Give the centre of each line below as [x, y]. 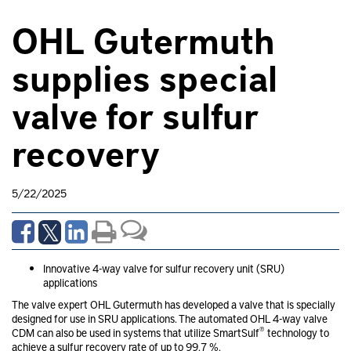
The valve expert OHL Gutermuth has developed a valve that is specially [174, 304]
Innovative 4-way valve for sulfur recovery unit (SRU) [164, 268]
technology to [297, 332]
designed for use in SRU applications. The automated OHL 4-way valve [170, 318]
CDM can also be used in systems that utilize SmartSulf [136, 332]
